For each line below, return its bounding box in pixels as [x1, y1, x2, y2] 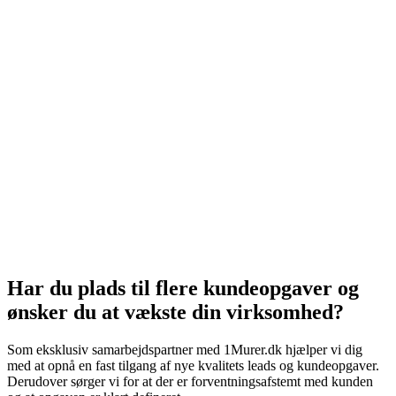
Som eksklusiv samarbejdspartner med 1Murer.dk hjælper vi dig [7, 342, 362, 358]
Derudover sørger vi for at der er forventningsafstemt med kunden [7, 374, 373, 390]
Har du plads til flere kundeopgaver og [7, 277, 359, 301]
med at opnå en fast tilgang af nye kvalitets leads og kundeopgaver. [7, 358, 379, 374]
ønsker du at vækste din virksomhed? [7, 301, 344, 324]
